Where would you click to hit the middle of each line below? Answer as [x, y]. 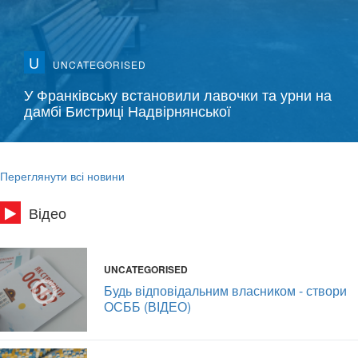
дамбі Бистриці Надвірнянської [127, 111]
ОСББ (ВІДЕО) [147, 307]
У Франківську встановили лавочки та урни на [178, 95]
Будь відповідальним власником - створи [225, 291]
